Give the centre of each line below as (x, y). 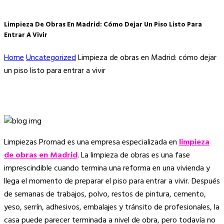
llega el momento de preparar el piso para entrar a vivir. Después (112, 182)
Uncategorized (51, 58)
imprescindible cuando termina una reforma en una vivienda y (107, 169)
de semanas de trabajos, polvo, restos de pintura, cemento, (105, 195)
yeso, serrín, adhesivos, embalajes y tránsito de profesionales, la (112, 208)
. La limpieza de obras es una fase (134, 156)
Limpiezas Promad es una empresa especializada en (91, 143)
